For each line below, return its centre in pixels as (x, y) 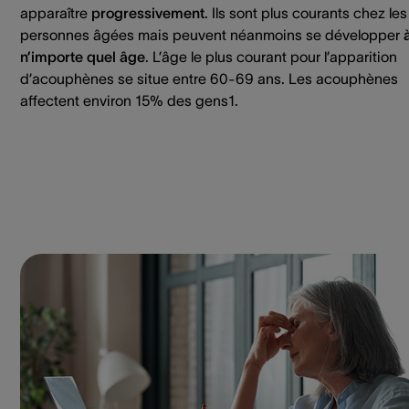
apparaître (56, 12)
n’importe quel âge (83, 56)
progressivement (148, 12)
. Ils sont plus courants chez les (306, 12)
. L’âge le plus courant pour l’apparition (271, 56)
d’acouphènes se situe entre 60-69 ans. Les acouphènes (209, 78)
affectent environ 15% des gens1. (129, 100)
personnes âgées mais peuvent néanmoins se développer (212, 34)
